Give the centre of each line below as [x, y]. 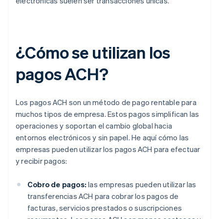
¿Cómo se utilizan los [93, 52]
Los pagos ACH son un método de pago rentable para [106, 102]
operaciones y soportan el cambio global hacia [94, 126]
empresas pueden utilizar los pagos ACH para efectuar [108, 149]
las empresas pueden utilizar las [142, 185]
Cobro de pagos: [57, 185]
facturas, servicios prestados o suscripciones [105, 208]
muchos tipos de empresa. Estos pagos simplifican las [108, 114]
